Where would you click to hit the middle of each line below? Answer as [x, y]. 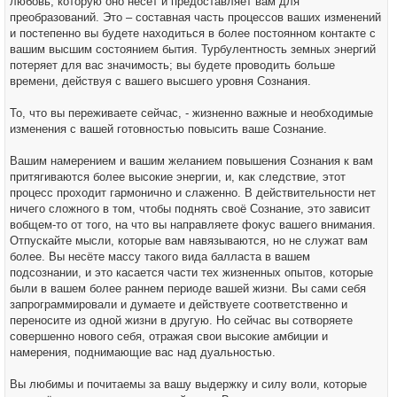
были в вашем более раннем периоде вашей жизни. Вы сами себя [188, 288]
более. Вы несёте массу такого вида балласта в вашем [160, 257]
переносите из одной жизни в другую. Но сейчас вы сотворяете [181, 320]
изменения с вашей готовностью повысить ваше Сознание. [168, 129]
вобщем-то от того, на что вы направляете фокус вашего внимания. [193, 225]
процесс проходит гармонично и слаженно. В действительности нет [193, 193]
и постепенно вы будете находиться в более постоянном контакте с [193, 33]
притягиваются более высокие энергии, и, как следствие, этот [178, 177]
